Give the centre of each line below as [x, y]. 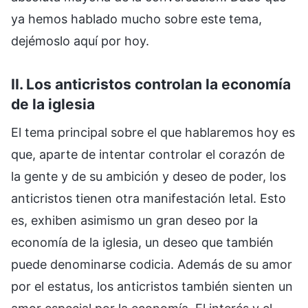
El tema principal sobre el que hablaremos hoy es [153, 132]
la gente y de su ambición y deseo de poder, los [148, 176]
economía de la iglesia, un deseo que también [142, 242]
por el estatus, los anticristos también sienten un [152, 286]
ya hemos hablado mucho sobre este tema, [136, 19]
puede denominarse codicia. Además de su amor [152, 264]
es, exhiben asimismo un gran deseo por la [134, 220]
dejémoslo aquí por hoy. [80, 41]
